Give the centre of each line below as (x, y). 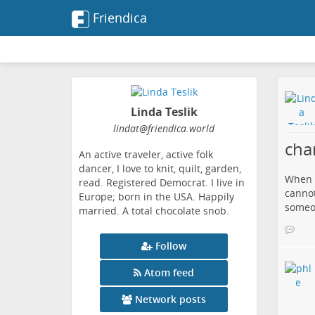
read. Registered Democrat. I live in (162, 183)
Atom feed (169, 273)
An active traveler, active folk (146, 155)
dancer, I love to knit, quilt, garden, (160, 169)
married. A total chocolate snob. (154, 211)
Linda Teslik (164, 112)
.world (201, 129)
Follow (171, 246)
